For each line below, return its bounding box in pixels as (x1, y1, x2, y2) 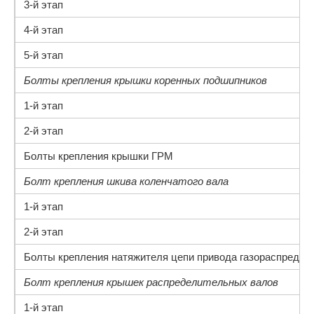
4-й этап (24, 24, 63, 36)
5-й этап (24, 49, 63, 61)
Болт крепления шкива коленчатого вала (24, 175, 228, 187)
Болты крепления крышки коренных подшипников (24, 74, 267, 86)
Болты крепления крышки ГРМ (24, 150, 173, 162)
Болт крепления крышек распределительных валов (24, 276, 278, 288)
